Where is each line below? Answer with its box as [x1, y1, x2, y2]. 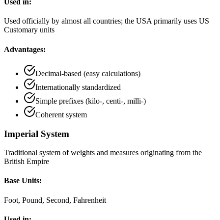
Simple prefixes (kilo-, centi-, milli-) [35, 96, 146, 105]
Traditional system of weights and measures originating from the [4, 148, 202, 157]
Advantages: [4, 45, 46, 54]
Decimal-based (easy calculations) [35, 69, 140, 78]
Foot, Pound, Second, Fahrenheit [4, 195, 106, 204]
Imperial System [4, 128, 69, 139]
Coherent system [35, 110, 87, 119]
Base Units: [4, 176, 42, 185]
